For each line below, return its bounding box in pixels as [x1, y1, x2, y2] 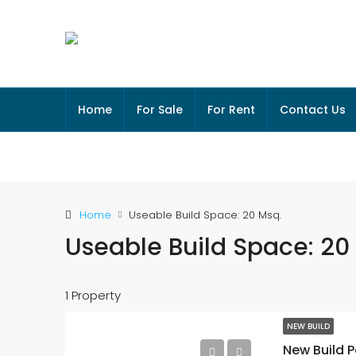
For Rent [207, 102, 255, 118]
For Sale [137, 102, 183, 118]
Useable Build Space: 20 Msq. [129, 207, 281, 222]
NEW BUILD [287, 320, 330, 332]
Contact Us [280, 102, 346, 118]
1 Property [65, 287, 121, 304]
